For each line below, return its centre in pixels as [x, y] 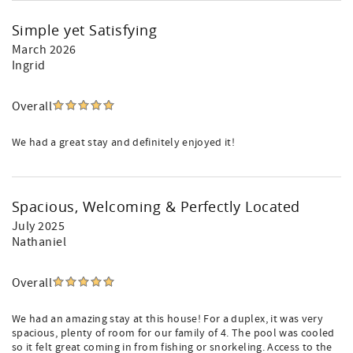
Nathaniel [39, 242]
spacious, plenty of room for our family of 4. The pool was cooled [173, 333]
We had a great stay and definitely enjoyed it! [124, 143]
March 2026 [44, 50]
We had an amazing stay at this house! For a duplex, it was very [168, 319]
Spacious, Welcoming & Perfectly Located [156, 206]
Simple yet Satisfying [85, 30]
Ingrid [29, 65]
